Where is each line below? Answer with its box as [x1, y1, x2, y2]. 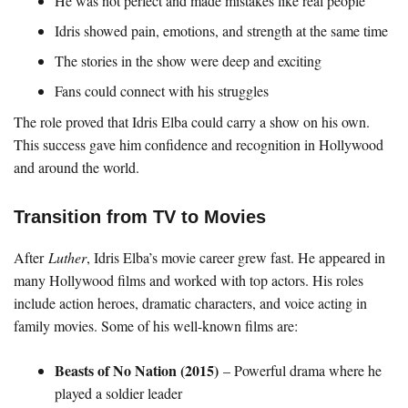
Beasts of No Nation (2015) [55, 360, 219, 381]
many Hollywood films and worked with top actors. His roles [14, 270, 363, 290]
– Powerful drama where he [219, 361, 382, 380]
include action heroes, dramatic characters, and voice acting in [14, 293, 367, 312]
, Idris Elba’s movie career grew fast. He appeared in [87, 248, 385, 267]
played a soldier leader [55, 383, 182, 403]
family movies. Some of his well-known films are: [14, 316, 298, 335]
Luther [48, 248, 87, 267]
